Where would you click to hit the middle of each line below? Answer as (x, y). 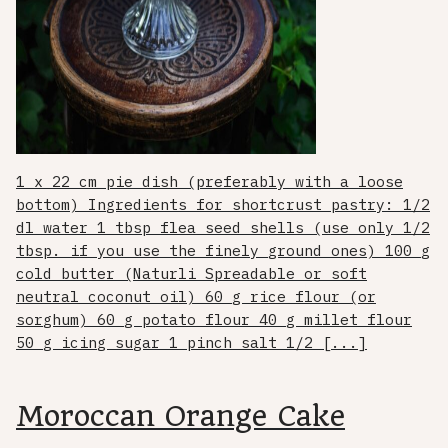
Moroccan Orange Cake (180, 416)
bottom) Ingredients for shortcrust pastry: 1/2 (223, 205)
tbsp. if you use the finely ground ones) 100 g (223, 251)
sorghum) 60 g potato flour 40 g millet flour (214, 320)
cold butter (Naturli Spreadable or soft (191, 274)
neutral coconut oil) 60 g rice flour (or (196, 297)
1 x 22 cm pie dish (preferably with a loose (209, 182)
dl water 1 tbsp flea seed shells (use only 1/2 (223, 228)
